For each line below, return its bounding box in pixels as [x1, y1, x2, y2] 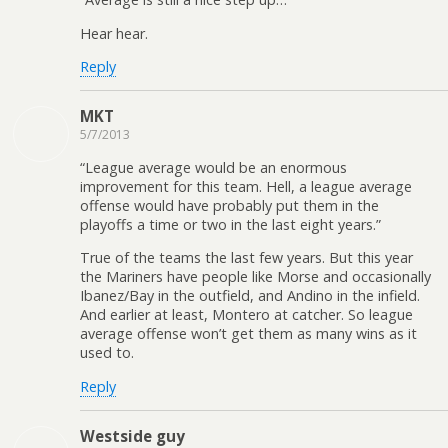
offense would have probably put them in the [80, 195, 379, 215]
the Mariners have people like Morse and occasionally [80, 267, 431, 287]
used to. [80, 343, 134, 363]
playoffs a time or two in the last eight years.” [80, 214, 381, 234]
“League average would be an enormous [80, 157, 347, 177]
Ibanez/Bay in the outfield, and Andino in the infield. [80, 286, 420, 306]
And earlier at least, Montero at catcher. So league [80, 305, 413, 325]
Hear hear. [80, 23, 148, 43]
